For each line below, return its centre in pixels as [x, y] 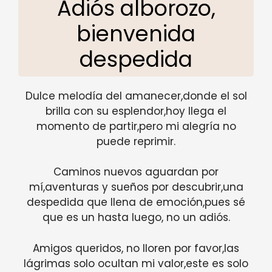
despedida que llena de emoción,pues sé [136, 202]
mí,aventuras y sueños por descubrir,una [136, 187]
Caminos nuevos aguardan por [136, 172]
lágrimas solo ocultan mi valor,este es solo [136, 263]
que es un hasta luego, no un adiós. [136, 218]
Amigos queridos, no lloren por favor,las [136, 248]
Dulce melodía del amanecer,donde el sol [136, 96]
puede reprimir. [136, 141]
